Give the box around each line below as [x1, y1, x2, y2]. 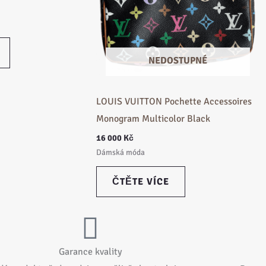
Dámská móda [96, 147, 145, 158]
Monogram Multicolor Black [96, 112, 210, 125]
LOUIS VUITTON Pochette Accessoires [96, 95, 252, 107]
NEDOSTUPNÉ [148, 54, 207, 66]
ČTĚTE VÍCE [112, 175, 169, 188]
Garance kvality [58, 245, 122, 258]
